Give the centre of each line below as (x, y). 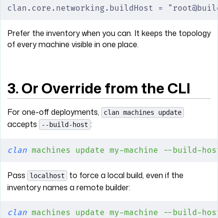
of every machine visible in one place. (73, 45)
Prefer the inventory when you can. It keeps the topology (109, 33)
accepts (23, 124)
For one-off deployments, (54, 112)
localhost (47, 175)
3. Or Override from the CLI (99, 88)
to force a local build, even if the (125, 175)
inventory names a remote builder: (69, 187)
